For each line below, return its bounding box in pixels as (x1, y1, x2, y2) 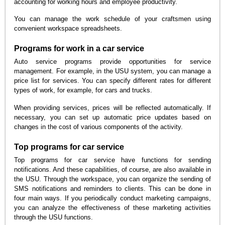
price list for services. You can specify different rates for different (14, 77, 211, 85)
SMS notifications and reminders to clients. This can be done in (14, 185, 211, 193)
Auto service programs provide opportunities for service (14, 58, 211, 66)
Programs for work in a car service (14, 44, 145, 53)
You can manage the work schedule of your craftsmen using (14, 15, 211, 23)
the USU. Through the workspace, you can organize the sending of (14, 175, 211, 183)
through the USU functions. (14, 213, 93, 221)
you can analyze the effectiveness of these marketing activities (14, 204, 211, 212)
